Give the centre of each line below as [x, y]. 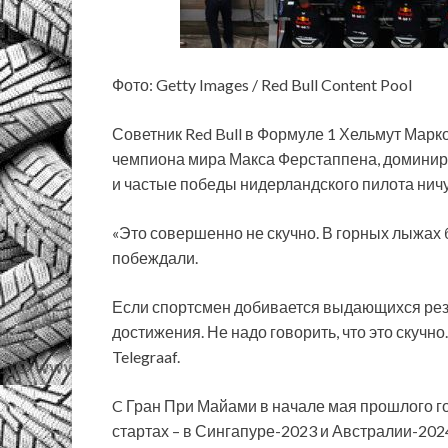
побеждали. [155, 257]
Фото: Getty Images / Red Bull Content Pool [262, 84]
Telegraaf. [146, 356]
